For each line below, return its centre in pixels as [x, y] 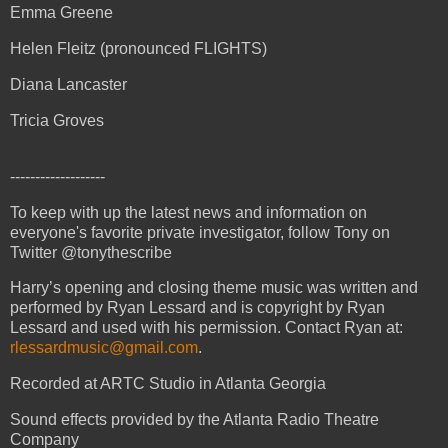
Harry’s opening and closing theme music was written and [214, 288]
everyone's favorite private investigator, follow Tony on [200, 232]
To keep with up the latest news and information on [188, 212]
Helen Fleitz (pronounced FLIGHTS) [138, 49]
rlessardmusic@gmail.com [104, 348]
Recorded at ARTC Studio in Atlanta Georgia [168, 384]
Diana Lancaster [68, 85]
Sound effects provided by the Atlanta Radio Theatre [194, 420]
